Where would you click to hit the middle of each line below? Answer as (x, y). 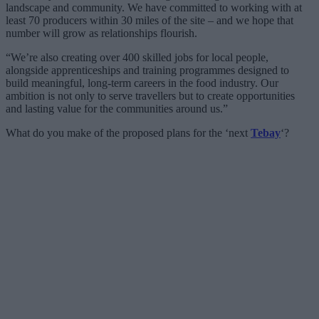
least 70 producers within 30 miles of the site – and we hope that (150, 20)
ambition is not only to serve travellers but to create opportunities (150, 95)
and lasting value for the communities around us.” (117, 108)
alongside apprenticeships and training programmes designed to (147, 70)
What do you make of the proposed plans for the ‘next (128, 132)
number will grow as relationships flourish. (101, 33)
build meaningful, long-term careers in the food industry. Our (142, 83)
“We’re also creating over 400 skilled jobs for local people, (137, 57)
